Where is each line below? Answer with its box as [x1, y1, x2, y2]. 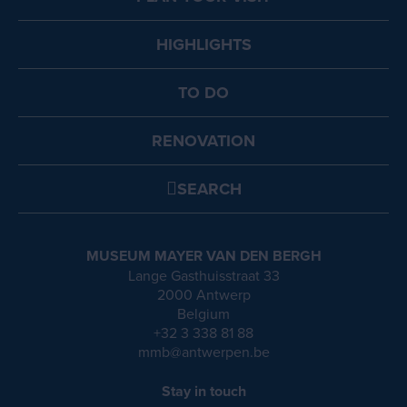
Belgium [177, 305, 230, 323]
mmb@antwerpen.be [137, 343, 270, 362]
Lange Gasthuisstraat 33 [127, 267, 280, 285]
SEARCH [176, 179, 242, 199]
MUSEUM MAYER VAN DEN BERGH [85, 247, 322, 265]
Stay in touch [161, 382, 246, 401]
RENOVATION [152, 131, 255, 151]
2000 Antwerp [156, 286, 251, 304]
